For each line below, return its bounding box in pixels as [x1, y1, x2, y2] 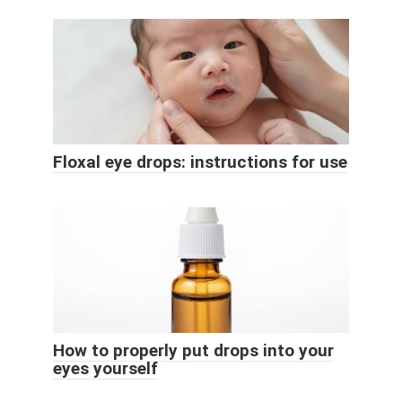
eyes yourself [53, 358, 158, 380]
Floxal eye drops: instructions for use [53, 152, 347, 173]
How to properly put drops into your [53, 340, 334, 362]
